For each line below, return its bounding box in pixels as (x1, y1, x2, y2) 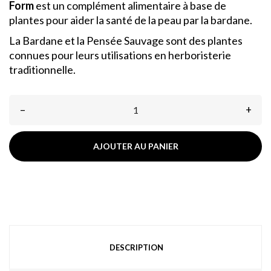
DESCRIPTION (109, 242, 163, 252)
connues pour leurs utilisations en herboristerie (9, 48, 231, 62)
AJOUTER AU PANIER (93, 140, 178, 151)
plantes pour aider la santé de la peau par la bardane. (9, 13, 252, 27)
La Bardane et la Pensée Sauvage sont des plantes (9, 33, 243, 47)
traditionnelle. (9, 62, 76, 76)
